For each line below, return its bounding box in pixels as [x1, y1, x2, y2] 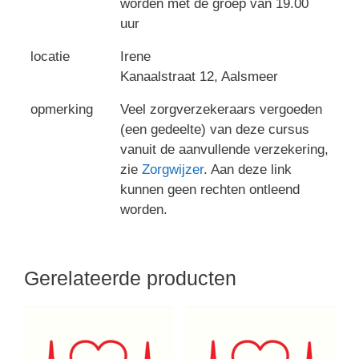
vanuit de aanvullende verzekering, [120, 142, 329, 158]
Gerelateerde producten [24, 267, 236, 290]
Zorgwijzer [142, 162, 204, 178]
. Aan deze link [204, 162, 292, 178]
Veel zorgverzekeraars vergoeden [120, 102, 322, 118]
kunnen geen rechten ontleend [120, 182, 300, 198]
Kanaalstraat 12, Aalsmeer [120, 69, 278, 85]
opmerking [30, 102, 93, 118]
